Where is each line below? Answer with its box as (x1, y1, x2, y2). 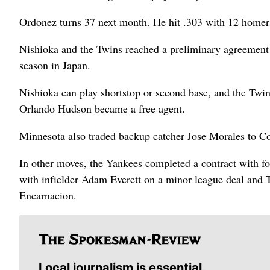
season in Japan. (19, 58, 90, 72)
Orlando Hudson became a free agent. (19, 101, 185, 116)
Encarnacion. (19, 188, 77, 202)
